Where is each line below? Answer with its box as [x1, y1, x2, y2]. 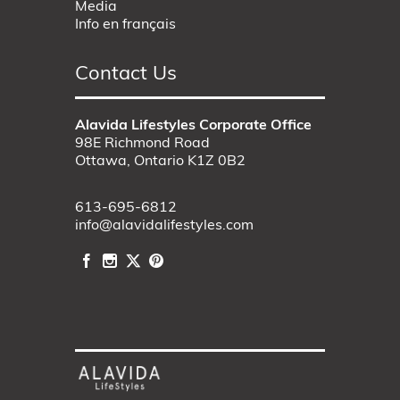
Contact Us [75, 64, 177, 86]
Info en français [75, 18, 176, 33]
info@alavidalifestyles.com [75, 219, 254, 234]
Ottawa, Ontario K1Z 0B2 [75, 154, 246, 170]
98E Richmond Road [75, 137, 210, 152]
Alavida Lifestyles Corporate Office [75, 119, 312, 134]
